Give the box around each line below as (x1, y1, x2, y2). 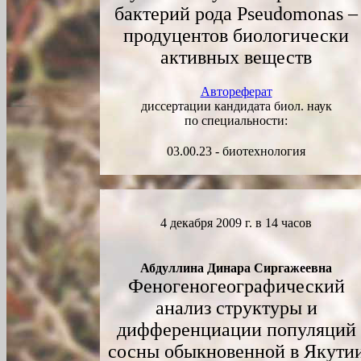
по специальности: (185, 114, 288, 127)
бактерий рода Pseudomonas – (114, 3, 358, 24)
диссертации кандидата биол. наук (140, 99, 332, 113)
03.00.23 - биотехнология (167, 144, 305, 158)
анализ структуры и (155, 297, 317, 318)
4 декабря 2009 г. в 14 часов (160, 216, 312, 230)
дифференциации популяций (116, 319, 356, 340)
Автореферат (200, 85, 272, 98)
